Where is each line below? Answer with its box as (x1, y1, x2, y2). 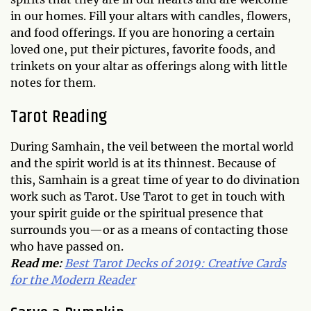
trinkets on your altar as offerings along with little (10, 59, 287, 73)
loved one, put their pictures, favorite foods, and (10, 42, 276, 56)
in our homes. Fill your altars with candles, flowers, (10, 9, 291, 23)
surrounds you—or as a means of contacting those (10, 223, 288, 237)
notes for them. (10, 76, 96, 90)
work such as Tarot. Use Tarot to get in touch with (10, 190, 285, 203)
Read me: (10, 256, 62, 270)
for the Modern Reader (10, 273, 135, 287)
